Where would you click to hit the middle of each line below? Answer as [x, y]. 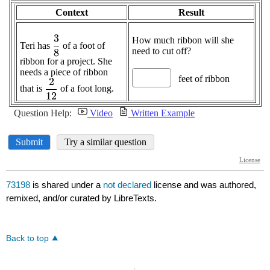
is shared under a [67, 185]
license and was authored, [205, 185]
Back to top [28, 239]
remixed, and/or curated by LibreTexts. [82, 198]
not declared [129, 185]
